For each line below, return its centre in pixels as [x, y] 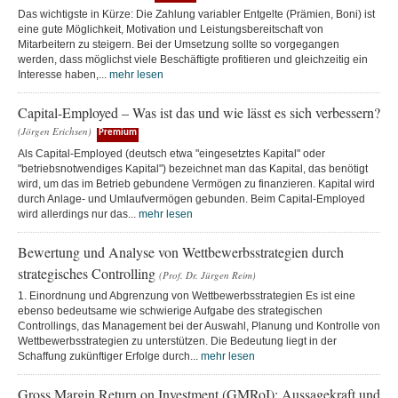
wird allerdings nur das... [78, 214]
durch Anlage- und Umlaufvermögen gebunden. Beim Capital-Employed [191, 199]
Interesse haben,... [64, 75]
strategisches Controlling [88, 273]
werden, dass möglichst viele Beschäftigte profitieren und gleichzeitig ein [193, 60]
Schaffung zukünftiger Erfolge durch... [109, 356]
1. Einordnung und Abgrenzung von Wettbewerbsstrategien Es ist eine [187, 296]
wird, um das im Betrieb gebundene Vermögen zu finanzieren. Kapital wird [196, 184]
